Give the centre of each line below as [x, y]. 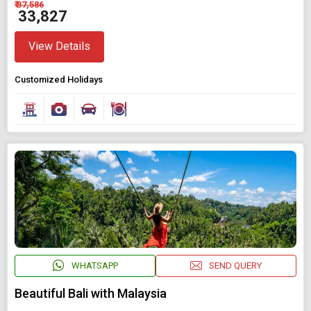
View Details [59, 47]
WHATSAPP [94, 266]
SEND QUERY [235, 266]
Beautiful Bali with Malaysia [91, 293]
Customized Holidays [59, 79]
